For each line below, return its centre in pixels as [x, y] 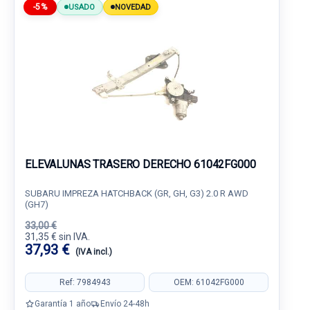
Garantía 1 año [63, 303]
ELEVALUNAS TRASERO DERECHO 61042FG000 [140, 164]
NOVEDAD [133, 7]
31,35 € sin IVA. [57, 237]
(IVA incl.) [94, 252]
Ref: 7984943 [85, 282]
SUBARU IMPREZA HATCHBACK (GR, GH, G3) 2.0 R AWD [137, 193]
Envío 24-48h [125, 303]
